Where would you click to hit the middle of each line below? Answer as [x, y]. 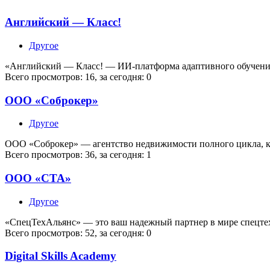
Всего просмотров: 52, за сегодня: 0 [78, 233]
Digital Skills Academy [61, 256]
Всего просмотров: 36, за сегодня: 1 [78, 155]
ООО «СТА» [38, 178]
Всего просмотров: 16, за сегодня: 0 [78, 77]
